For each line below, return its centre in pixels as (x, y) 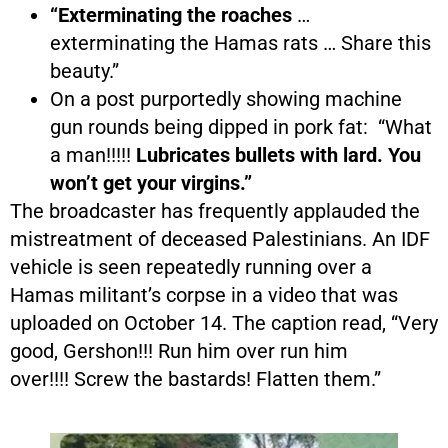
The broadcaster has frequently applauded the (215, 210)
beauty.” (84, 70)
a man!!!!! (93, 154)
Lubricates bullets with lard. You (278, 154)
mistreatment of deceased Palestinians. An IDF (220, 238)
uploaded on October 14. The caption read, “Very (224, 322)
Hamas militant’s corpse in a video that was (204, 294)
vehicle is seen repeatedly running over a (191, 266)
